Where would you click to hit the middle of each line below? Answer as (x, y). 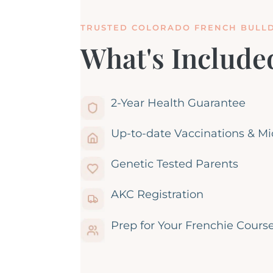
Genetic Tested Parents (175, 164)
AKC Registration (157, 194)
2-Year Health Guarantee (178, 103)
